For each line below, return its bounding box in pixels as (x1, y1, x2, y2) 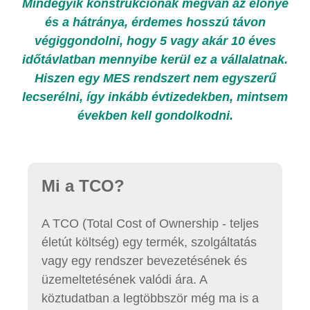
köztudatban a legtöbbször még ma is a (42, 291, 259, 305)
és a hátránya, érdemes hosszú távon (44, 15, 266, 29)
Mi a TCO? (42, 176, 125, 195)
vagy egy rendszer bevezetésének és (42, 254, 247, 268)
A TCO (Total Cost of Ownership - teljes (42, 217, 259, 230)
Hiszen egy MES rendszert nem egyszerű (34, 71, 276, 85)
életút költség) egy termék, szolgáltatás (42, 235, 257, 249)
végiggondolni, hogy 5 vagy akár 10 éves (34, 34, 276, 48)
